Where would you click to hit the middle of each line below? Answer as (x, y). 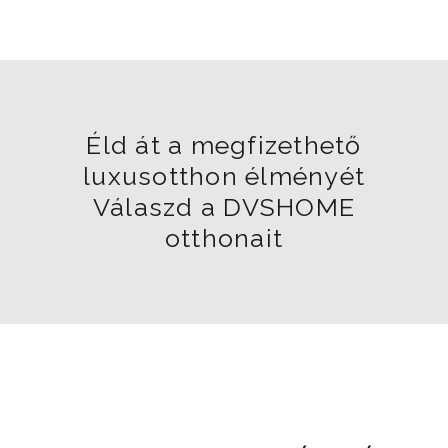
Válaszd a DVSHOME (224, 207)
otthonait (224, 238)
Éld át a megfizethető (224, 145)
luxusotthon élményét (224, 176)
